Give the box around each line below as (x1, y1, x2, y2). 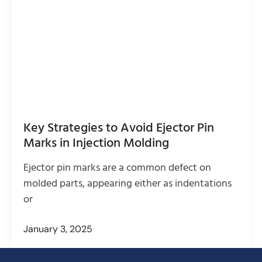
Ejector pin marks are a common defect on (23, 159, 211, 177)
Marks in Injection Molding (23, 133, 169, 154)
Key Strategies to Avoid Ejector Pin (23, 118, 214, 139)
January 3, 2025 (23, 222, 92, 235)
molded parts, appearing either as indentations (23, 175, 232, 192)
